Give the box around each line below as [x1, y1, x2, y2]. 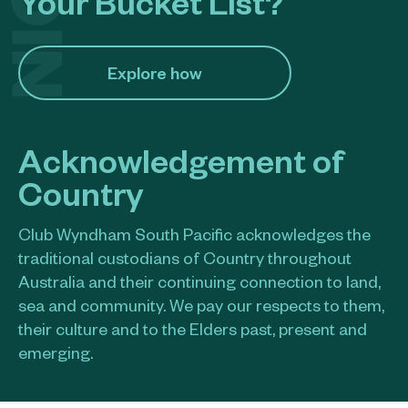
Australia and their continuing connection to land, [18, 270, 381, 291]
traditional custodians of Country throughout [18, 246, 352, 268]
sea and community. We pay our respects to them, [18, 293, 384, 315]
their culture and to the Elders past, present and [18, 317, 367, 339]
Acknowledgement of [18, 138, 343, 180]
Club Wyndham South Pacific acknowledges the [18, 222, 371, 244]
